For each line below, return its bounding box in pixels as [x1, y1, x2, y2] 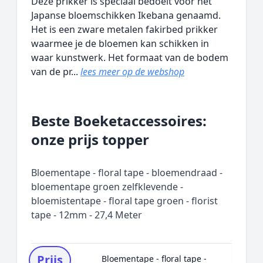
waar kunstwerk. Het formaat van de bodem [31, 51, 228, 64]
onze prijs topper [31, 130, 149, 149]
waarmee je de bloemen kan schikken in [31, 37, 209, 50]
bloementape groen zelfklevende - [31, 180, 183, 193]
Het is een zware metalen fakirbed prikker [31, 23, 218, 36]
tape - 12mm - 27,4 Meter [31, 208, 142, 221]
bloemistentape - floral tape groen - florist [31, 194, 218, 207]
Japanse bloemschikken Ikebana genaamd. [31, 9, 221, 22]
